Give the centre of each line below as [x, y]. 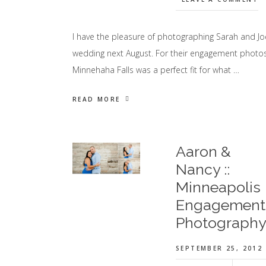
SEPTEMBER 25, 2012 [219, 248]
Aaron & [203, 151]
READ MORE [96, 99]
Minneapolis [218, 187]
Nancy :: [202, 169]
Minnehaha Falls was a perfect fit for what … [156, 70]
